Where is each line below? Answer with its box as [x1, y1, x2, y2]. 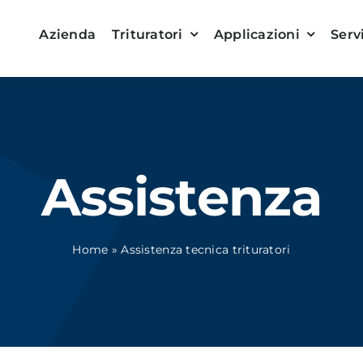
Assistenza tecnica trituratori [121, 242, 291, 257]
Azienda [39, 26, 96, 42]
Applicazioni [213, 26, 300, 42]
